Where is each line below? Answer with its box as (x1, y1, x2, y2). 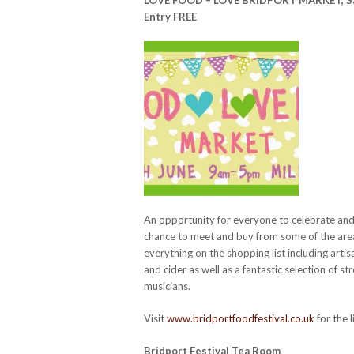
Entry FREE (144, 9, 197, 23)
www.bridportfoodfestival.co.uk (167, 311, 314, 325)
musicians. (144, 279, 190, 292)
